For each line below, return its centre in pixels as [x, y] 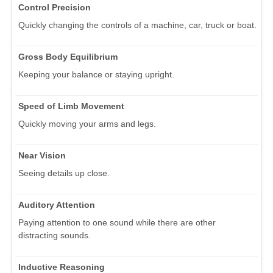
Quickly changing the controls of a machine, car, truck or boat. [137, 25]
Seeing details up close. [64, 173]
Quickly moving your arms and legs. [87, 123]
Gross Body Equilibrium [68, 56]
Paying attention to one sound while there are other [117, 222]
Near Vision [42, 155]
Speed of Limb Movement [71, 106]
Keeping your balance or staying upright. [96, 74]
